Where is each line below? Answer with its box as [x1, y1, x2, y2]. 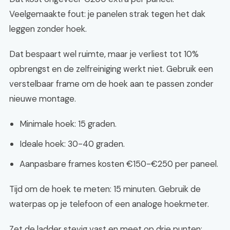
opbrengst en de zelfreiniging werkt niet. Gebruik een [9, 63, 213, 74]
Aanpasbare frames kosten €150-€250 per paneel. [20, 158, 218, 169]
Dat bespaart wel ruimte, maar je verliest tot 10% [9, 48, 199, 60]
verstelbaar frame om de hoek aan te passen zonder [9, 78, 214, 89]
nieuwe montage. [9, 93, 76, 104]
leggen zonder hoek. [9, 23, 87, 34]
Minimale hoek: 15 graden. [20, 118, 117, 129]
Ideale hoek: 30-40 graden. [20, 138, 125, 149]
